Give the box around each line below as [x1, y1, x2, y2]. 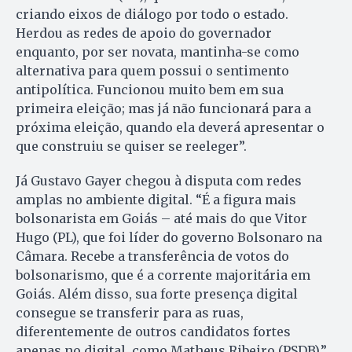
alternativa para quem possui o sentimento [16, 63, 289, 79]
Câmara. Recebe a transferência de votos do [16, 248, 289, 265]
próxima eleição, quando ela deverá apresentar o [16, 119, 324, 136]
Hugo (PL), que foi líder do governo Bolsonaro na [16, 229, 322, 246]
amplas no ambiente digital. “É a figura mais [16, 192, 296, 208]
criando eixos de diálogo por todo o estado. [16, 6, 288, 23]
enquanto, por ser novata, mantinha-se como [16, 44, 299, 60]
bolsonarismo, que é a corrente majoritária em [16, 267, 310, 284]
